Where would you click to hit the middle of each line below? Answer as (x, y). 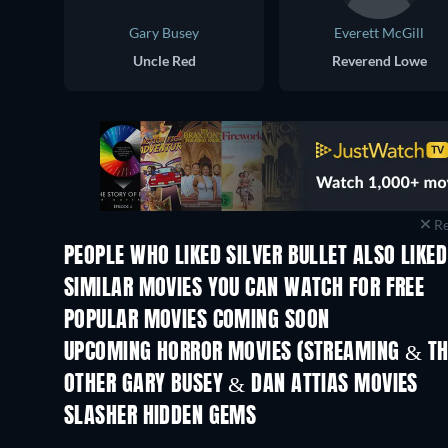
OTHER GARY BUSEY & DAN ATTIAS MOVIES (241, 384)
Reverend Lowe (379, 60)
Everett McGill (379, 32)
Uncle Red (164, 60)
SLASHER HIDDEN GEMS (160, 416)
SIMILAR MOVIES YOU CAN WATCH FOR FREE (244, 288)
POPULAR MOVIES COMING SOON (197, 320)
